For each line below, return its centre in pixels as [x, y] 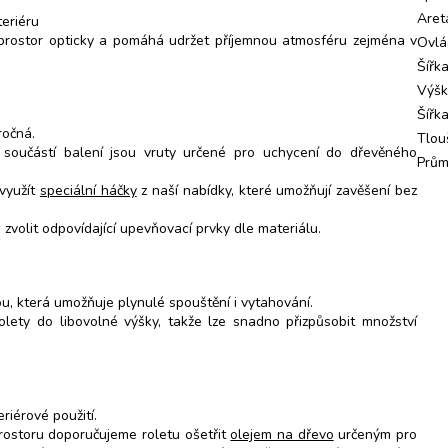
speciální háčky [88, 191]
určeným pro [375, 434]
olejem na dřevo [282, 434]
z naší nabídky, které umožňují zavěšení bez [277, 191]
